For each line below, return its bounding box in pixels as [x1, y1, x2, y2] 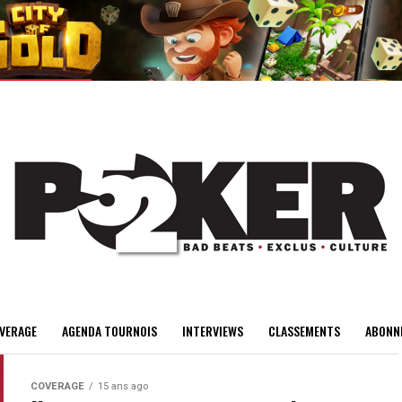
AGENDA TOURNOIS [62, 321, 157, 340]
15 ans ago [98, 380, 148, 392]
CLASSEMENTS [268, 321, 340, 340]
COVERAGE [31, 380, 84, 392]
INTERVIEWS [182, 321, 243, 340]
